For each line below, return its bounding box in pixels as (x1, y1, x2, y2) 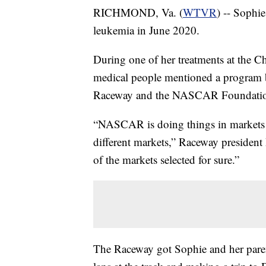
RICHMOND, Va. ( (93, 4, 183, 20)
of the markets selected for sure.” (93, 151, 239, 167)
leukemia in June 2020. (93, 22, 199, 37)
